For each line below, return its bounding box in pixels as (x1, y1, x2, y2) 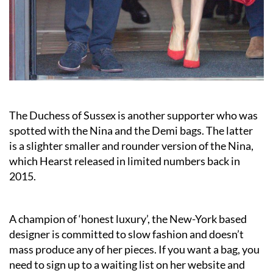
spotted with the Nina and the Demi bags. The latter (9, 123, 255, 137)
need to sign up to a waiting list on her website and (9, 257, 245, 271)
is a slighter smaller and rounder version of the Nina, (9, 138, 253, 152)
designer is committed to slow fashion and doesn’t (9, 227, 244, 241)
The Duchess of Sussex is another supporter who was (9, 108, 258, 122)
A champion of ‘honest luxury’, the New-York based (9, 211, 247, 225)
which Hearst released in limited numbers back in (9, 154, 240, 168)
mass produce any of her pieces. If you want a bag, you (9, 242, 260, 256)
